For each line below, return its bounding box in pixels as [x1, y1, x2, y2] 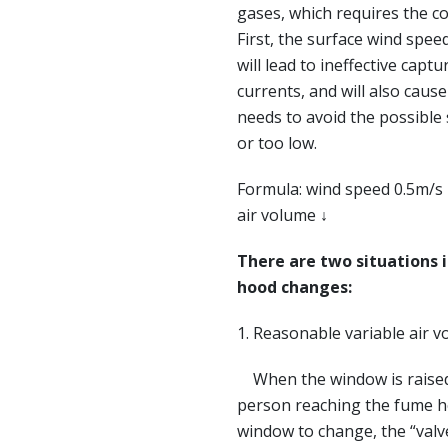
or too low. [237, 132, 317, 154]
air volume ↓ [237, 204, 328, 226]
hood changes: [237, 276, 352, 298]
